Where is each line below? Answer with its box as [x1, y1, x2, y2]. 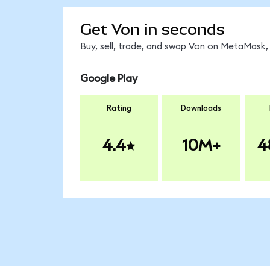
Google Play [80, 74, 137, 84]
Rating [107, 104, 131, 113]
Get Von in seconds [80, 20, 225, 39]
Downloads [181, 104, 222, 113]
